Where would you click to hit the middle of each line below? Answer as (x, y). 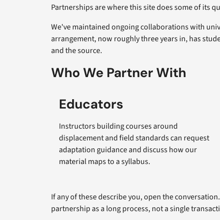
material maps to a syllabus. (105, 161)
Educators (91, 104)
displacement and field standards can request (134, 138)
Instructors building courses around (118, 126)
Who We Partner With (119, 73)
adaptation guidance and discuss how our (128, 150)
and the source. (77, 51)
